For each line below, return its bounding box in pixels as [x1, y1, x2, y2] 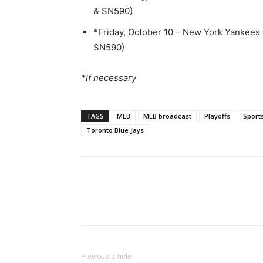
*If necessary [81, 72, 136, 83]
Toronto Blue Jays [86, 126, 144, 134]
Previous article [81, 252, 131, 261]
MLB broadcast [143, 112, 191, 120]
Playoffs [204, 112, 230, 120]
